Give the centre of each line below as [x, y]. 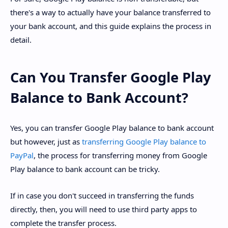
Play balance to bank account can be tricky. [85, 169]
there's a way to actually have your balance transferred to [110, 12]
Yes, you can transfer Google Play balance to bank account [112, 127]
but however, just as [46, 141]
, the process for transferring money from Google [120, 155]
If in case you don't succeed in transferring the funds [102, 196]
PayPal [22, 155]
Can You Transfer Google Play [110, 77]
